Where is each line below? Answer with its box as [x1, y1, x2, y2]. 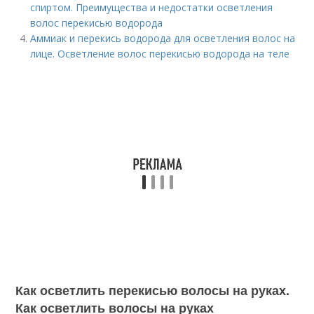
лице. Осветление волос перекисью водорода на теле [30, 47, 290, 60]
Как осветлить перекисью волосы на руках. [15, 281, 290, 299]
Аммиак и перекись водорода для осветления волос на [30, 32, 296, 45]
